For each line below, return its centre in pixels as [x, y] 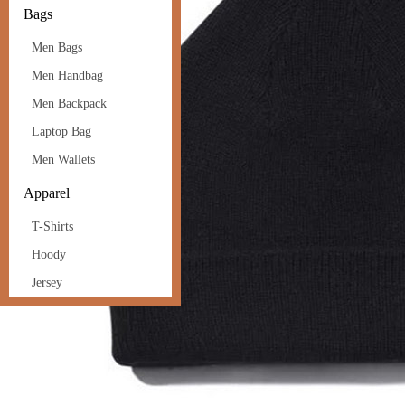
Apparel [47, 193]
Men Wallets [63, 159]
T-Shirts [52, 226]
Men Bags [57, 47]
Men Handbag [67, 75]
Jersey [47, 282]
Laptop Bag [61, 131]
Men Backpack [69, 103]
